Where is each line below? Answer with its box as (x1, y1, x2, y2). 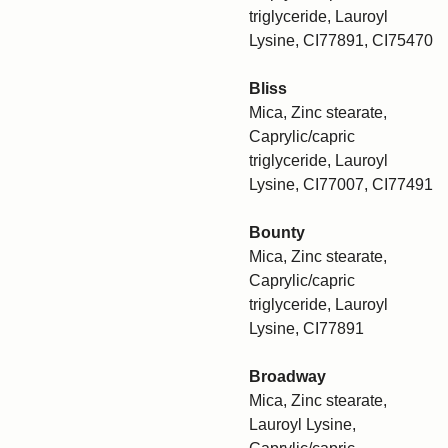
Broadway (249, 368, 326, 385)
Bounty (249, 224, 305, 241)
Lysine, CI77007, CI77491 (249, 176, 433, 193)
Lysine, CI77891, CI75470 (249, 32, 433, 49)
